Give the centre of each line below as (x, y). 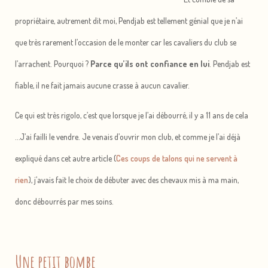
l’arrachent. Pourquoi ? (53, 64)
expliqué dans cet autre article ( (66, 159)
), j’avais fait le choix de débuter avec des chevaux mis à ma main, (133, 180)
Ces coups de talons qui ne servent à (177, 159)
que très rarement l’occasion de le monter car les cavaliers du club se (126, 42)
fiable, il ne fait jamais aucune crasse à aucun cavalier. (102, 86)
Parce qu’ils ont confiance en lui (150, 64)
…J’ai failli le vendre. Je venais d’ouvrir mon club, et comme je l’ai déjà (128, 137)
